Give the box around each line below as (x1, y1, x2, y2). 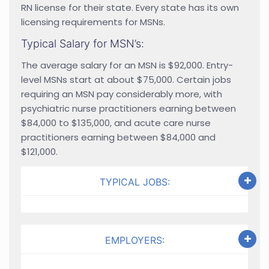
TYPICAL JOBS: (99, 175, 170, 188)
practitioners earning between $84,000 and (21, 130, 216, 144)
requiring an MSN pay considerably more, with (21, 87, 222, 100)
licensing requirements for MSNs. (21, 15, 165, 28)
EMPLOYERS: (104, 234, 165, 246)
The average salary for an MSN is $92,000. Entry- (21, 58, 233, 71)
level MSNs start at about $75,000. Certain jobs (21, 73, 231, 86)
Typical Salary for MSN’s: (21, 37, 144, 50)
